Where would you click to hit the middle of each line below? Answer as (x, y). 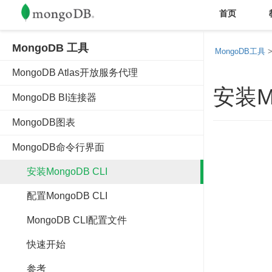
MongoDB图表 (44, 122)
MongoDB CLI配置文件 (70, 220)
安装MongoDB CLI (60, 172)
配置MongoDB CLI (60, 196)
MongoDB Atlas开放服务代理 (75, 73)
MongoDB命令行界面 (58, 147)
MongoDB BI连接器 (54, 97)
